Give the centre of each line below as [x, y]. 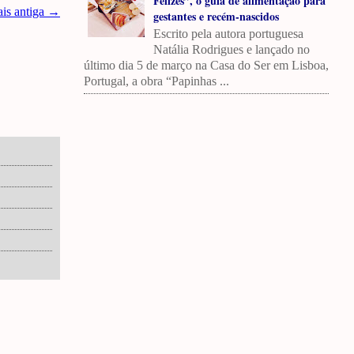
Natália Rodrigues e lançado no [231, 49]
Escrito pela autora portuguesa [228, 33]
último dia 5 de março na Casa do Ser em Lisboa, [206, 65]
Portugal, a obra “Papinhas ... [156, 81]
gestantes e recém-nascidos [216, 16]
